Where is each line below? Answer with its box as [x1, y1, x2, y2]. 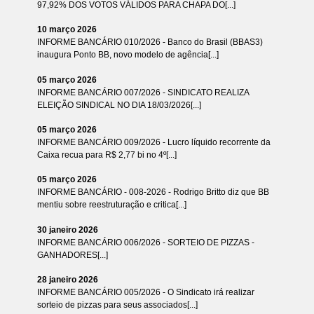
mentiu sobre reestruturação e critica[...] [36, 200, 186, 210]
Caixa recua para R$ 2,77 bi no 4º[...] [36, 150, 177, 161]
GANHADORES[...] [36, 250, 108, 260]
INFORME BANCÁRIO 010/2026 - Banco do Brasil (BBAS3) [36, 37, 263, 48]
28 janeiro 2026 [36, 275, 98, 285]
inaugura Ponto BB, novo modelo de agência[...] [36, 50, 219, 60]
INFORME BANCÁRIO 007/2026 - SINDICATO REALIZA [36, 87, 249, 97]
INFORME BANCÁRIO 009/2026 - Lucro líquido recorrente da [36, 137, 271, 148]
